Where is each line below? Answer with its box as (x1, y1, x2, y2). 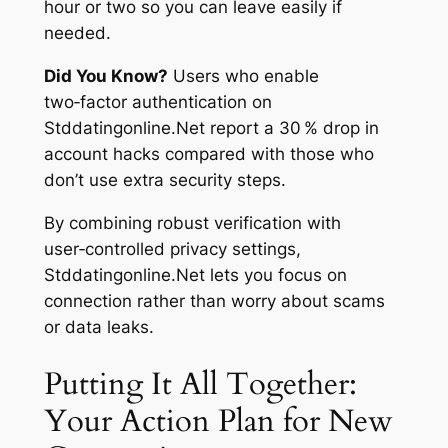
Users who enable (167, 66, 319, 87)
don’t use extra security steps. (43, 170, 286, 191)
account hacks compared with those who (43, 144, 374, 165)
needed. (43, 23, 111, 44)
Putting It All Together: (43, 362, 357, 405)
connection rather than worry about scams (43, 290, 385, 311)
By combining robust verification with (43, 212, 341, 233)
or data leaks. (43, 316, 154, 337)
